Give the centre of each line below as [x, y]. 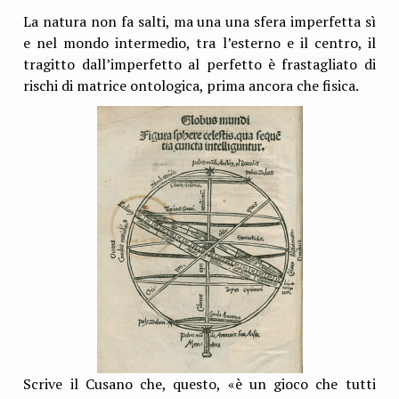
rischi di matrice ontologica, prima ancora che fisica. [191, 85]
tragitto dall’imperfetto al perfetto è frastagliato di [199, 64]
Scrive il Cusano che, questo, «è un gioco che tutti [199, 383]
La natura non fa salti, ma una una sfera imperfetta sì [199, 21]
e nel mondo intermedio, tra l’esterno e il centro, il [199, 42]
